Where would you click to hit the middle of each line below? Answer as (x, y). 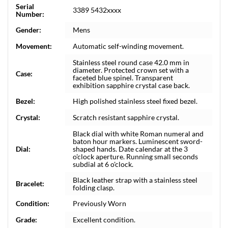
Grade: (26, 220)
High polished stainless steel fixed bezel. (135, 101)
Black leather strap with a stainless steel (135, 180)
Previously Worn (99, 203)
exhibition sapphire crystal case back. (131, 85)
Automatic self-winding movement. (128, 46)
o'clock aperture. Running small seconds (135, 156)
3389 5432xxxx (97, 10)
